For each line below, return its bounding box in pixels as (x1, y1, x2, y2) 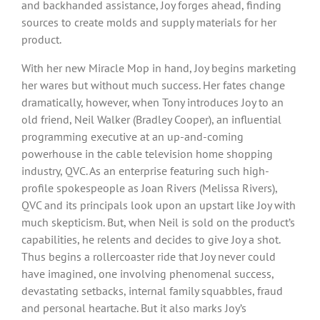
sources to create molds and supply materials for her (21, 14, 276, 29)
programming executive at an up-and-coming (21, 129, 244, 144)
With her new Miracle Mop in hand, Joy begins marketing (21, 60, 296, 75)
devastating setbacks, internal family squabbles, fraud (21, 283, 283, 298)
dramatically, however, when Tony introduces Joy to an (21, 94, 284, 109)
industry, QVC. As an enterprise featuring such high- (21, 163, 269, 178)
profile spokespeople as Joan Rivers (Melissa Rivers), (21, 180, 277, 195)
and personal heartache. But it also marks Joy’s (21, 300, 246, 315)
